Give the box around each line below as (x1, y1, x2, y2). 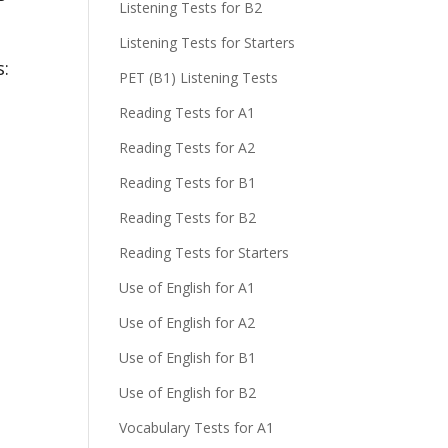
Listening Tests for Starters (119, 33, 296, 52)
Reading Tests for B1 (119, 173, 257, 192)
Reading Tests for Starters (119, 243, 290, 262)
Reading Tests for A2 (119, 138, 256, 157)
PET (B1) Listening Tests (119, 68, 279, 87)
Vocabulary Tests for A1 (119, 418, 275, 437)
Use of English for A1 (119, 278, 256, 297)
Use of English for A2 (119, 313, 256, 332)
